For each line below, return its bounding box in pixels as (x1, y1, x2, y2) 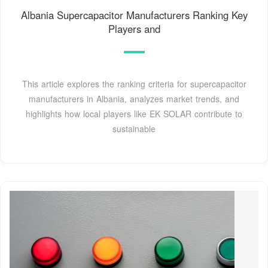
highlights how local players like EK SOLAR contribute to (26, 107, 242, 120)
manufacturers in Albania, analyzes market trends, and (29, 92, 239, 105)
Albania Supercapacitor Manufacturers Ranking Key (20, 7, 248, 22)
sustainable (112, 122, 156, 135)
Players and (108, 21, 160, 36)
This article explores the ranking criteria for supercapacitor (22, 77, 246, 90)
